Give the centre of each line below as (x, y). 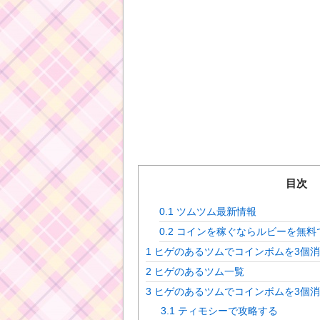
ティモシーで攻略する (227, 310)
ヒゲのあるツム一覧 (198, 271)
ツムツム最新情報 (215, 211)
